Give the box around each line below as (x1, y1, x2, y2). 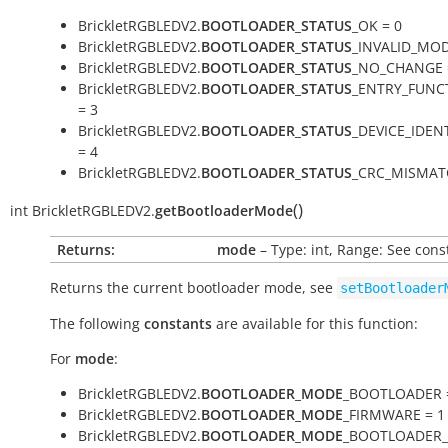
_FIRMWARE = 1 (343, 405, 445, 424)
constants (144, 314, 212, 333)
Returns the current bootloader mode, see (50, 278, 337, 297)
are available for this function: (212, 314, 418, 333)
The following (50, 314, 144, 333)
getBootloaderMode (155, 201, 293, 220)
